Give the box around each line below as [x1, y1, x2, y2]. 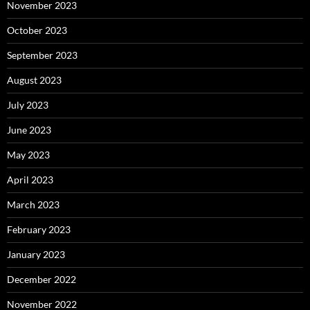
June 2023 [7, 124, 51, 136]
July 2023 [7, 99, 48, 111]
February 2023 [7, 224, 71, 235]
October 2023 [7, 24, 67, 36]
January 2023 [7, 248, 65, 260]
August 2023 [7, 74, 62, 86]
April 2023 [7, 174, 53, 185]
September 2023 [7, 49, 77, 61]
